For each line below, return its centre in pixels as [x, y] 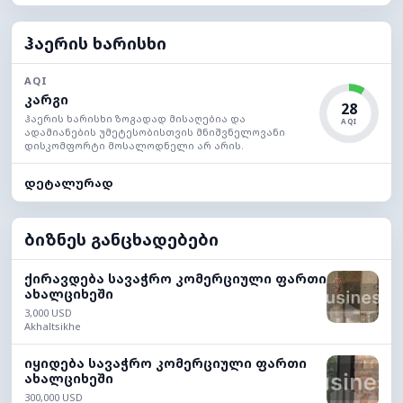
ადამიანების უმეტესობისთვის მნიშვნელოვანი [155, 132]
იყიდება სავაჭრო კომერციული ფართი [166, 363]
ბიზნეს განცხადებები [121, 240]
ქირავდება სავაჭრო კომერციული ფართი [175, 279]
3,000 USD [48, 313]
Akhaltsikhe [53, 327]
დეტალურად [69, 183]
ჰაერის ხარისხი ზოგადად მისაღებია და [135, 119]
